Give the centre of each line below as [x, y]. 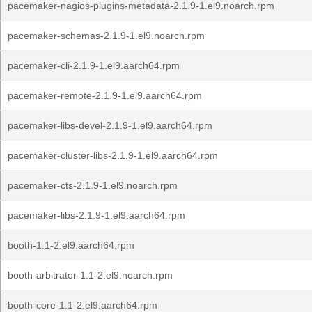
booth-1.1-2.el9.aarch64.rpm [71, 245]
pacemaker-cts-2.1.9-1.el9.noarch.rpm [93, 185]
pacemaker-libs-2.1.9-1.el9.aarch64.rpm [96, 215]
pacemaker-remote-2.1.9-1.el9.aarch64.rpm [105, 95]
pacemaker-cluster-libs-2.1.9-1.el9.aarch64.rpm [113, 155]
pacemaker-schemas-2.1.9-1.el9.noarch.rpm [106, 36]
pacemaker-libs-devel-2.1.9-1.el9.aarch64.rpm [110, 125]
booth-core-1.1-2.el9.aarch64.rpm [83, 305]
